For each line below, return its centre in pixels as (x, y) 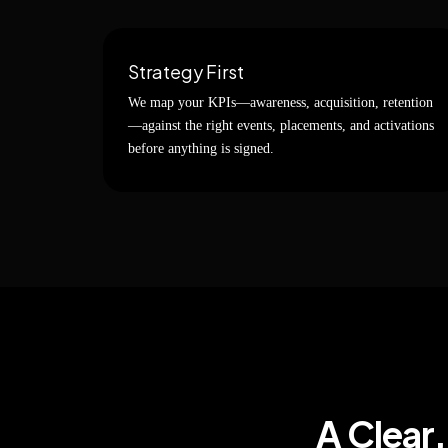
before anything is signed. (201, 148)
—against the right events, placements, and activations (281, 125)
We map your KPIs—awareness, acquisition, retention (280, 102)
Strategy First (186, 71)
